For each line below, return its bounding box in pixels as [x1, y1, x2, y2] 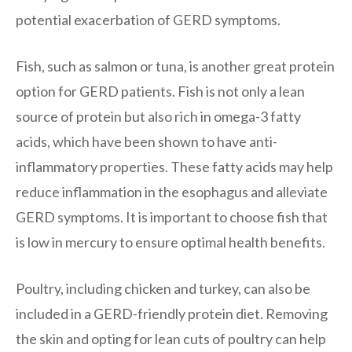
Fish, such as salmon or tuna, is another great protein [16, 57, 335, 75]
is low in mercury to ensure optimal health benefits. [16, 233, 325, 251]
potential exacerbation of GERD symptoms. [16, 10, 280, 28]
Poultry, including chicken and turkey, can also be [16, 279, 310, 297]
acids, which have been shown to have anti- [16, 132, 277, 150]
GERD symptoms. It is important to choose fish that [16, 207, 328, 225]
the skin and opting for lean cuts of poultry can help [16, 329, 326, 347]
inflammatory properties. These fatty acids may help [16, 157, 333, 175]
